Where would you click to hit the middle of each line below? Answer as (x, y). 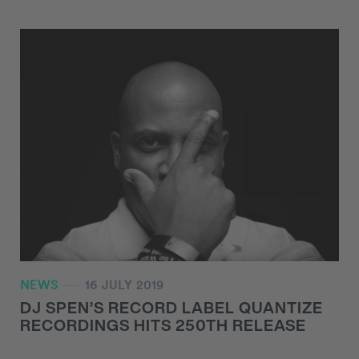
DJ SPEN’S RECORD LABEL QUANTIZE (171, 308)
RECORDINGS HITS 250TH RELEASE (163, 325)
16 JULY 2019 (125, 285)
